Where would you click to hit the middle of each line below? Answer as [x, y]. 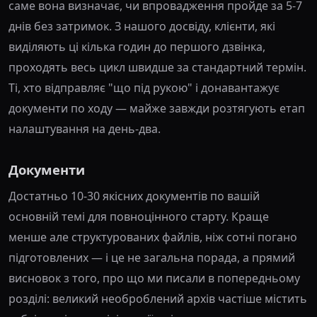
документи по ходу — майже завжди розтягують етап [157, 108]
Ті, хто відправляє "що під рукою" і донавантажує [144, 88]
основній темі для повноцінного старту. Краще [139, 217]
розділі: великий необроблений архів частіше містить [158, 299]
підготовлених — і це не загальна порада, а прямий [152, 258]
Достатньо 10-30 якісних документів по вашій [134, 196]
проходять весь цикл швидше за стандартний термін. [157, 67]
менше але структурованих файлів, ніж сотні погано [153, 237]
